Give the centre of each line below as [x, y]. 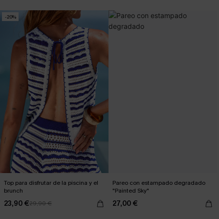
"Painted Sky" [131, 191]
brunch [13, 191]
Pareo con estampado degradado [159, 183]
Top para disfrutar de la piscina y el [51, 183]
